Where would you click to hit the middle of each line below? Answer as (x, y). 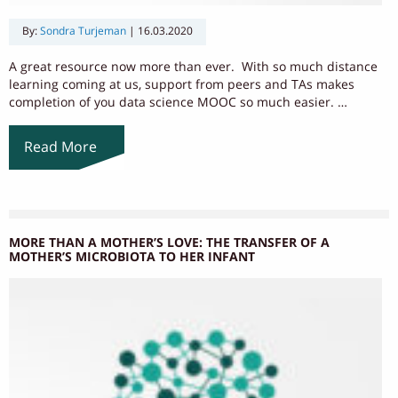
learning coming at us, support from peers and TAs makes (182, 85)
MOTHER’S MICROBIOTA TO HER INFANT (132, 258)
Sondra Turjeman (83, 32)
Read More (60, 148)
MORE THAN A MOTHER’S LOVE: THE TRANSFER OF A (169, 244)
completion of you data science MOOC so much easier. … (178, 103)
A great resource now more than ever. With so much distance (193, 68)
